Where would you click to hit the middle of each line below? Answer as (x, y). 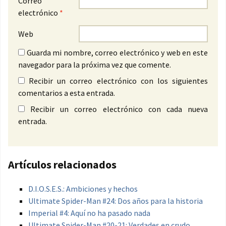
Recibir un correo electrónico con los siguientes (119, 81)
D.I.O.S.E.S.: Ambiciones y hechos (83, 189)
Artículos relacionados (62, 165)
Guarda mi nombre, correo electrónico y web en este (117, 53)
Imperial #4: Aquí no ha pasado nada (89, 213)
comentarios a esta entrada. (67, 93)
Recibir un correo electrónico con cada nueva (119, 109)
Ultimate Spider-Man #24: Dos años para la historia (116, 201)
